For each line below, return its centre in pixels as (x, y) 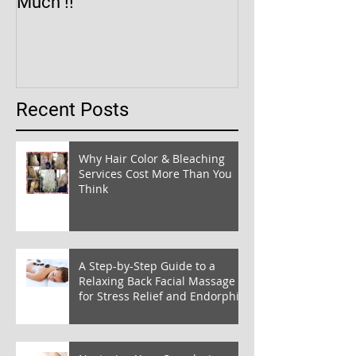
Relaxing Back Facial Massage (157, 281)
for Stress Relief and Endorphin (163, 296)
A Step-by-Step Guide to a (147, 265)
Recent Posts (72, 109)
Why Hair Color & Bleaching (152, 158)
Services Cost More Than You (155, 173)
